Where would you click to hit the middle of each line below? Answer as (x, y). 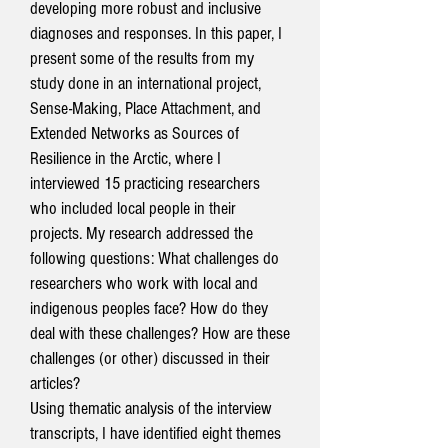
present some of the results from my (142, 58)
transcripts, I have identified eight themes (155, 433)
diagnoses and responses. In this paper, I (156, 33)
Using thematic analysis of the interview (151, 408)
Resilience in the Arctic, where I (125, 158)
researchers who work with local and (144, 283)
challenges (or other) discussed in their (150, 358)
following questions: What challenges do (154, 258)
